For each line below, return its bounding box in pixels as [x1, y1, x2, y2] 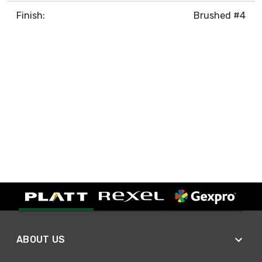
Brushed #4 [194, 9, 246, 21]
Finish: [16, 9, 45, 21]
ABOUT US [16, 233, 65, 245]
